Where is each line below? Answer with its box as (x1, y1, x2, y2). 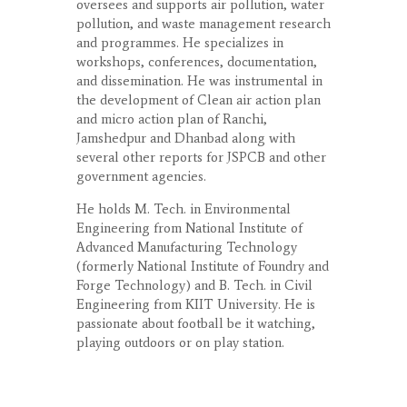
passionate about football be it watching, (76, 314, 315, 332)
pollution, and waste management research (76, 15, 331, 32)
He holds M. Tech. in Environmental (76, 200, 291, 217)
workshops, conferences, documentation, (76, 53, 317, 70)
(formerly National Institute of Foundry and (76, 257, 329, 274)
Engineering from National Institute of (76, 219, 303, 236)
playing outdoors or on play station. (76, 333, 284, 351)
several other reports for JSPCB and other (76, 148, 326, 165)
